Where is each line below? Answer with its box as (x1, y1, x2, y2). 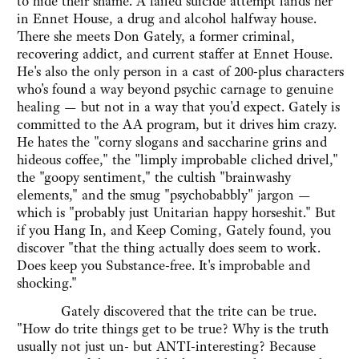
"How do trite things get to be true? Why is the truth (17, 320, 329, 338)
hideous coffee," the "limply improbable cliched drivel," (17, 151, 338, 169)
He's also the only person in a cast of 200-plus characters (17, 63, 344, 81)
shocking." (17, 274, 77, 292)
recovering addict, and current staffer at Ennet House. (17, 45, 333, 63)
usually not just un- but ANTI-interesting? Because (17, 337, 316, 356)
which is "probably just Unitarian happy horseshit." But (17, 204, 336, 222)
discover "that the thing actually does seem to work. (17, 239, 321, 257)
